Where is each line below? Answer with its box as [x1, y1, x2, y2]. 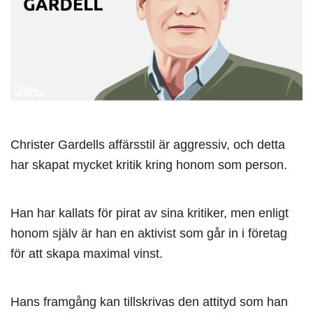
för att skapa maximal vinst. [10, 246, 163, 261]
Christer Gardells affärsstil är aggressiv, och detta [10, 137, 285, 152]
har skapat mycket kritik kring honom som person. [10, 157, 287, 173]
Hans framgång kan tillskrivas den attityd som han [10, 294, 288, 310]
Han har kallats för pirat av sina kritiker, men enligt [10, 205, 289, 221]
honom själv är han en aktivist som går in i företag [10, 226, 287, 241]
